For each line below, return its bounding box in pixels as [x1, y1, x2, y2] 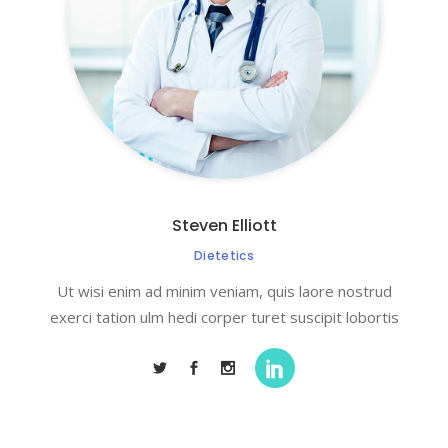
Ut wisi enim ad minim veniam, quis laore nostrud [56, 281, 392, 301]
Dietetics [193, 247, 255, 264]
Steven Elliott [171, 214, 277, 237]
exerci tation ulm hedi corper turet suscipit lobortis [49, 307, 399, 327]
